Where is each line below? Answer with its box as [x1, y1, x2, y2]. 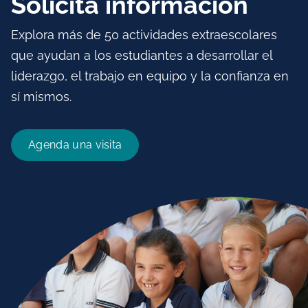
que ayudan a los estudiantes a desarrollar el [11, 48, 272, 63]
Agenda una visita [28, 138, 122, 152]
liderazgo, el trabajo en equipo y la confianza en [11, 69, 289, 84]
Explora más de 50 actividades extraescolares [11, 27, 277, 43]
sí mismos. [11, 89, 71, 104]
